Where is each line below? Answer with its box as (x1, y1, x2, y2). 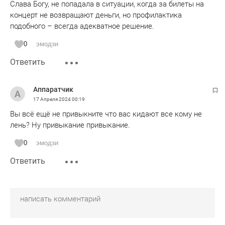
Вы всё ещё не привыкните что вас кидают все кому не (10, 109, 202, 119)
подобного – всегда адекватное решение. (10, 21, 154, 31)
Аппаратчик (33, 85, 73, 93)
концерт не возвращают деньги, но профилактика (10, 10, 182, 20)
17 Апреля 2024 (33, 96, 72, 102)
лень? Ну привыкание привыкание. (10, 120, 130, 130)
